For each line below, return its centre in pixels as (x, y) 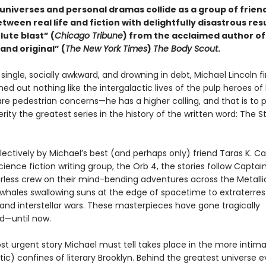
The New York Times (106, 49)
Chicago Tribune (88, 36)
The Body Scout (185, 49)
